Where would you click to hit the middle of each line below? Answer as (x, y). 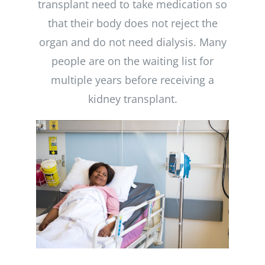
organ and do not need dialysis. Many (132, 42)
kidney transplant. (132, 98)
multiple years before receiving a (132, 80)
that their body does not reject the (132, 23)
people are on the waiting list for (132, 61)
